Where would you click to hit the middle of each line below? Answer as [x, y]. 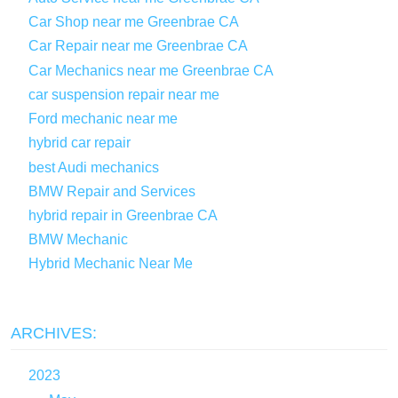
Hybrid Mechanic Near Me [110, 264]
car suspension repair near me [123, 94]
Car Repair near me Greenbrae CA [138, 46]
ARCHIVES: [54, 334]
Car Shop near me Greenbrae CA [133, 22]
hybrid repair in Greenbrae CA [123, 215]
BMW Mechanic [78, 240]
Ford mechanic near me [103, 119]
